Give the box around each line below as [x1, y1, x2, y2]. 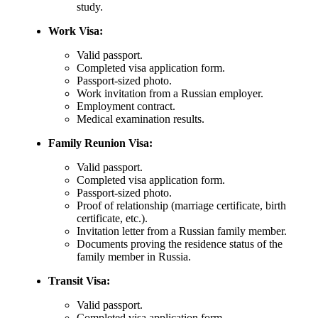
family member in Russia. [77, 251, 191, 263]
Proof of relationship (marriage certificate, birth [77, 199, 286, 212]
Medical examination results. [77, 113, 204, 126]
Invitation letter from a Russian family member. [77, 225, 287, 238]
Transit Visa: [48, 275, 110, 287]
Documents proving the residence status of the [77, 238, 283, 251]
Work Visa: [48, 25, 103, 38]
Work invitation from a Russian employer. [77, 87, 263, 100]
